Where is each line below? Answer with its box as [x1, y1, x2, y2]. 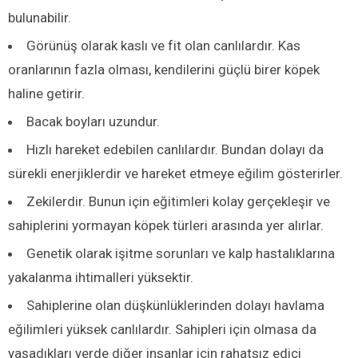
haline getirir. [8, 85, 85, 101]
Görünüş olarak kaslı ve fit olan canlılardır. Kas [26, 37, 300, 54]
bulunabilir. [8, 9, 71, 26]
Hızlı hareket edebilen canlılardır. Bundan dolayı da [26, 141, 324, 157]
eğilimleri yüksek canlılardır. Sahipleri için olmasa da [8, 320, 316, 337]
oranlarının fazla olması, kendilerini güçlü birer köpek [8, 61, 320, 78]
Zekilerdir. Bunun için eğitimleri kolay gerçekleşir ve [26, 193, 330, 209]
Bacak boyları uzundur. [26, 113, 160, 129]
